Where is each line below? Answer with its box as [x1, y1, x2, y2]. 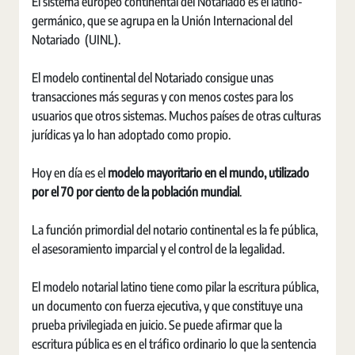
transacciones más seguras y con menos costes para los [32, 89, 293, 105]
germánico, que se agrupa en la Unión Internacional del [32, 13, 292, 29]
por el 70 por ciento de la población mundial [32, 184, 239, 200]
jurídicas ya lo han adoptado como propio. [32, 127, 231, 143]
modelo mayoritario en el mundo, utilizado [108, 165, 309, 181]
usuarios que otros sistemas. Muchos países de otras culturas [32, 108, 321, 124]
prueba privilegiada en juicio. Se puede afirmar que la [32, 317, 282, 333]
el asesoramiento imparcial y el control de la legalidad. [32, 241, 284, 257]
